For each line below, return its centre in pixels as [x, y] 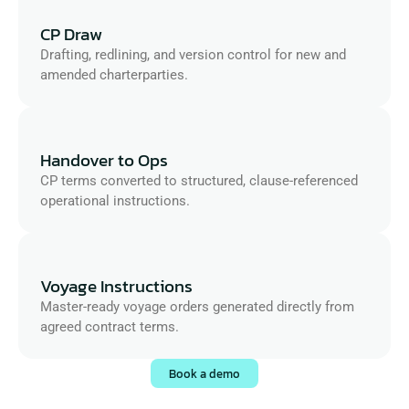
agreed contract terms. [110, 327]
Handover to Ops [104, 160]
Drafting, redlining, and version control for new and [193, 55]
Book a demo [204, 373]
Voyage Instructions [116, 286]
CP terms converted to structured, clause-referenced [199, 181]
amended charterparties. [114, 75]
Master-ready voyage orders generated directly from [197, 307]
